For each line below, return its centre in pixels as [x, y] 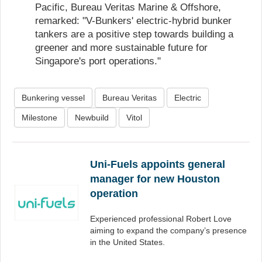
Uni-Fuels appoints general [158, 164]
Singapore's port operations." [98, 61]
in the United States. [127, 242]
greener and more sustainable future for [121, 47]
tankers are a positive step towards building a [134, 34]
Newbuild [92, 118]
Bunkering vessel [53, 98]
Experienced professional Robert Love [161, 219]
